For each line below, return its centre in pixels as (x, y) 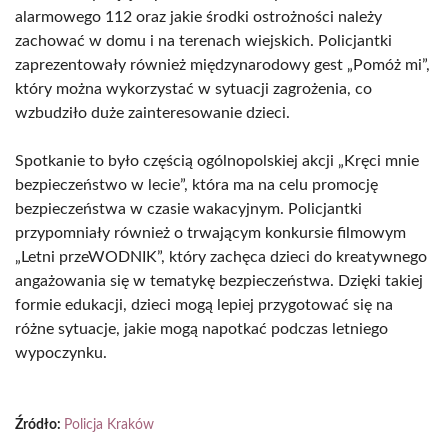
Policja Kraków (109, 425)
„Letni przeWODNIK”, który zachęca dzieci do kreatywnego (221, 257)
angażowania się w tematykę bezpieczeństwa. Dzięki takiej (219, 281)
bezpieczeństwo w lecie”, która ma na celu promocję (196, 185)
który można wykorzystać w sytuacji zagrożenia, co (193, 89)
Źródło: (39, 425)
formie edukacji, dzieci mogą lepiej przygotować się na (204, 305)
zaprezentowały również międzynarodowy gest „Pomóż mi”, (222, 65)
